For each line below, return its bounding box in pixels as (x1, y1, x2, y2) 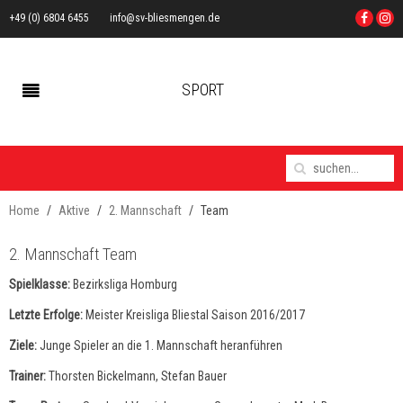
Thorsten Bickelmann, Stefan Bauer (49, 369, 227, 383)
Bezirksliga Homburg (73, 277, 177, 291)
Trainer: (9, 369, 49, 383)
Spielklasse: (9, 277, 73, 291)
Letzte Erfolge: (9, 308, 85, 322)
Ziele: (9, 338, 40, 353)
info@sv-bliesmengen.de (110, 12, 219, 24)
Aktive (58, 203, 90, 218)
